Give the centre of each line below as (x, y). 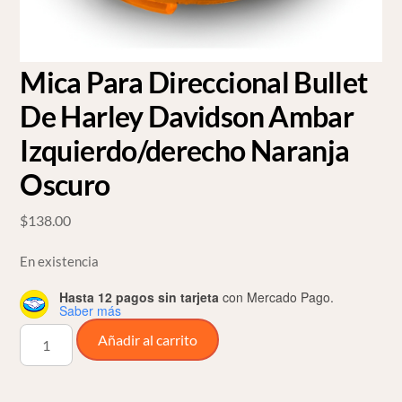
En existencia (60, 261)
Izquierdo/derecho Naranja (185, 151)
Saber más (91, 310)
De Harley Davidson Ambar (187, 117)
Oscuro (65, 185)
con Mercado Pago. (277, 297)
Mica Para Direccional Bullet (194, 83)
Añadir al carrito (147, 339)
